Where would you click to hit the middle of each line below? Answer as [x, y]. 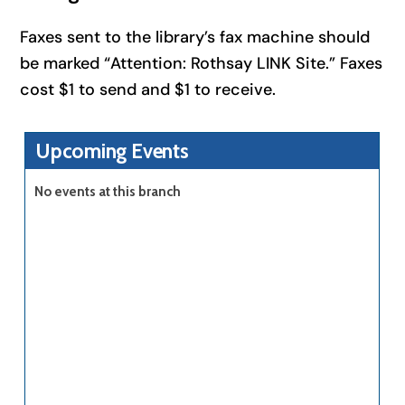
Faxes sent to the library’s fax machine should [195, 37]
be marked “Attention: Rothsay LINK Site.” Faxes [202, 63]
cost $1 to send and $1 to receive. [148, 89]
